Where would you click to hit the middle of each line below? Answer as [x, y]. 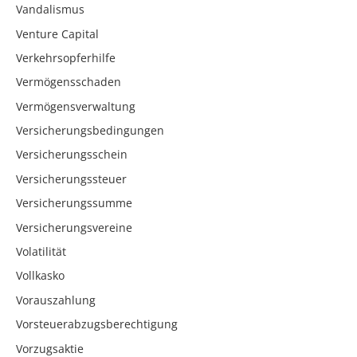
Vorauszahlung [56, 300]
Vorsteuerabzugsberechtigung [97, 324]
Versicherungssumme [74, 203]
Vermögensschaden [69, 82]
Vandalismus [50, 10]
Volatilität [41, 252]
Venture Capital [57, 33]
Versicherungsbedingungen [90, 131]
